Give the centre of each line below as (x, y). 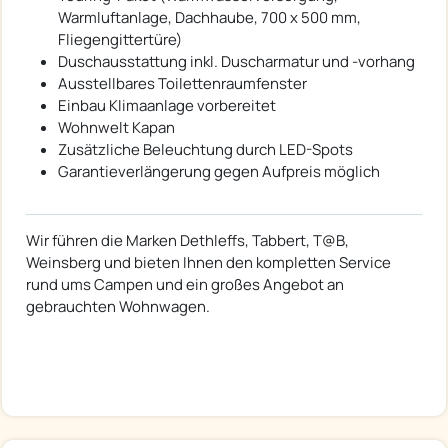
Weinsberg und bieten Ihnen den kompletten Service (208, 262)
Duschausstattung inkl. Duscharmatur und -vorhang (236, 61)
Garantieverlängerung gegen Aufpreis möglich (219, 171)
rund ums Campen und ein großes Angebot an (185, 284)
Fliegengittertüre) (120, 39)
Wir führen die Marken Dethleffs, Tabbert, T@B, (187, 240)
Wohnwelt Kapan (116, 127)
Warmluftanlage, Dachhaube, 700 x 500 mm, (209, 17)
